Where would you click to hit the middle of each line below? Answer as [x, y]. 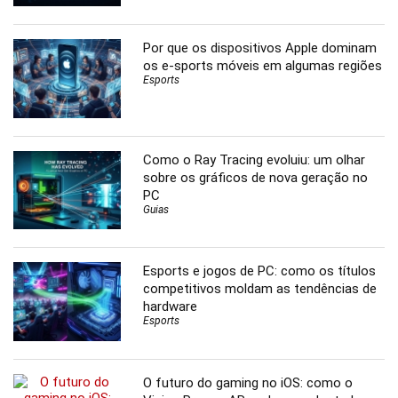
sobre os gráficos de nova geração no [256, 177]
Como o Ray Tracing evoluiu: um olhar [255, 159]
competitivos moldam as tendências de [260, 289]
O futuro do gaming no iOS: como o [248, 383]
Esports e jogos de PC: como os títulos [260, 271]
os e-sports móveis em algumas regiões [263, 66]
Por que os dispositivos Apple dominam [260, 48]
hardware [171, 307]
